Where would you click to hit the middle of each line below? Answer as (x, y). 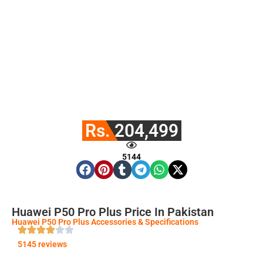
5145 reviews (42, 244)
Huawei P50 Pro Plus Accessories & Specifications (105, 222)
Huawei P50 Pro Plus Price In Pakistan (113, 212)
